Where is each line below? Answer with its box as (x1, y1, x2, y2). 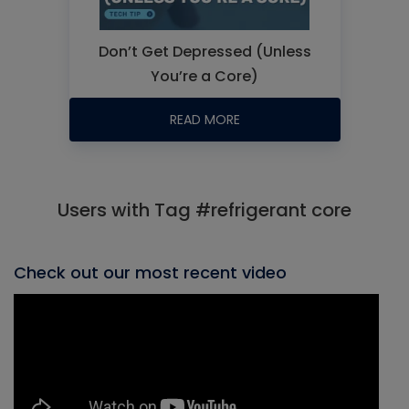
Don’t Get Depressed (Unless (98, 41, 311, 62)
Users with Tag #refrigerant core (58, 197, 351, 223)
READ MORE (169, 110, 240, 129)
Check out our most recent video (14, 261, 287, 284)
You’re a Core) (151, 66, 258, 87)
